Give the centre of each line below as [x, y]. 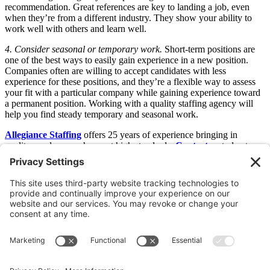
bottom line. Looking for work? [66, 167]
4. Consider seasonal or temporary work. [83, 49]
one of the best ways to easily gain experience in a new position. [127, 60]
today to [236, 145]
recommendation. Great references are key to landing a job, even [127, 7]
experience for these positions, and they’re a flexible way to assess [130, 81]
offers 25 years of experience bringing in [159, 134]
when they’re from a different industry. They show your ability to [128, 17]
